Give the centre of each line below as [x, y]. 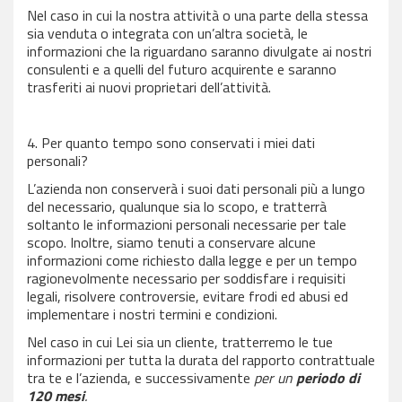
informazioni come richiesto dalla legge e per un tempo [192, 260]
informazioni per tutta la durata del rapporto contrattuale [201, 360]
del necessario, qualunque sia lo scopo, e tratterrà [177, 206]
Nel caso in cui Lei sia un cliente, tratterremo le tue [180, 342]
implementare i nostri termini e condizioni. [152, 314]
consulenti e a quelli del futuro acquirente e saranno [182, 69]
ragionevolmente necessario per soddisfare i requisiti [186, 278]
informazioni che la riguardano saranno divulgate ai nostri [199, 51]
